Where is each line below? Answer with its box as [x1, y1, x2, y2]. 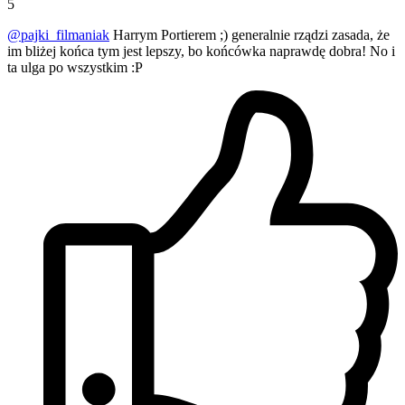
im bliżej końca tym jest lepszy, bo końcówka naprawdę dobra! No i [7, 43, 395, 60]
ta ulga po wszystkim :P [7, 60, 290, 76]
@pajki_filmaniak [7, 27, 109, 43]
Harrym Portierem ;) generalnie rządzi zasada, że [109, 27, 390, 43]
